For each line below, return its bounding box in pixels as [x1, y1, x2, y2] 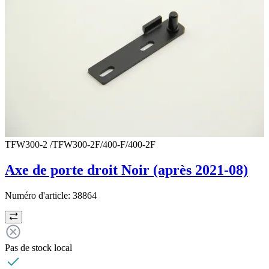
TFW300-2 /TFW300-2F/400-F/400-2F [5, 139, 156, 150]
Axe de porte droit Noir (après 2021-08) [5, 162, 248, 178]
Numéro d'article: [5, 190, 73, 201]
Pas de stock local [5, 242, 72, 253]
